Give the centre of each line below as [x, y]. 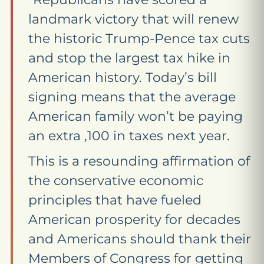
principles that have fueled [115, 200]
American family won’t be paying [136, 116]
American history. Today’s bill [123, 77]
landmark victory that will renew [133, 19]
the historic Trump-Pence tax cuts [139, 39]
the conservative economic [116, 181]
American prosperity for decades [134, 220]
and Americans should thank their [140, 239]
